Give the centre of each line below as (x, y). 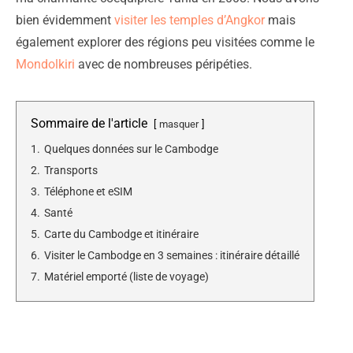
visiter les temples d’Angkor (190, 20)
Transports (71, 170)
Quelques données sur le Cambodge (131, 149)
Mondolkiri (45, 64)
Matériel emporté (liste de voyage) (126, 277)
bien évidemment (65, 20)
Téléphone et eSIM (88, 191)
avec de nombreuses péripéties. (163, 64)
